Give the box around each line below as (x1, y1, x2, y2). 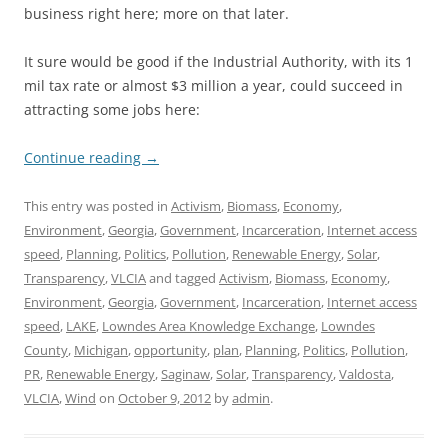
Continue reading (24, 148, 145, 167)
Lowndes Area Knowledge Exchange (102, 317, 315, 335)
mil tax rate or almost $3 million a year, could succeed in (24, 76, 403, 95)
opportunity (134, 341, 207, 359)
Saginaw (161, 365, 210, 383)
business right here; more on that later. (24, 4, 289, 23)
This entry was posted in (24, 197, 171, 215)
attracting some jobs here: (24, 100, 200, 119)
